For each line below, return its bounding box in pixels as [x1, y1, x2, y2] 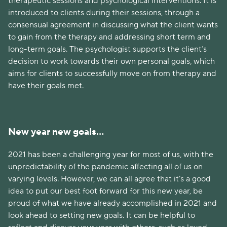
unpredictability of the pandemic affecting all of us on [8, 162, 203, 172]
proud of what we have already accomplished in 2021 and [8, 198, 217, 209]
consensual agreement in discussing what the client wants [8, 19, 218, 30]
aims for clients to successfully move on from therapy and [8, 68, 216, 79]
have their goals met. [8, 80, 88, 91]
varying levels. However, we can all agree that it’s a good [8, 174, 211, 184]
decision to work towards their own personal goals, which [8, 56, 215, 66]
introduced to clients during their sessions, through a [8, 7, 200, 18]
